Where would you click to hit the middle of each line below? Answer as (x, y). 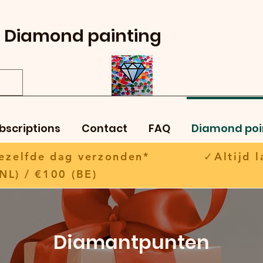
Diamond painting (83, 36)
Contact (104, 129)
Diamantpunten (131, 242)
